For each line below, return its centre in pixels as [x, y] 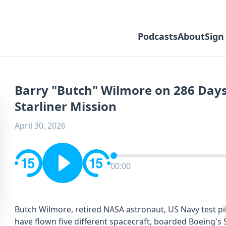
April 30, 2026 [40, 126]
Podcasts [158, 36]
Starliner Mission [66, 106]
